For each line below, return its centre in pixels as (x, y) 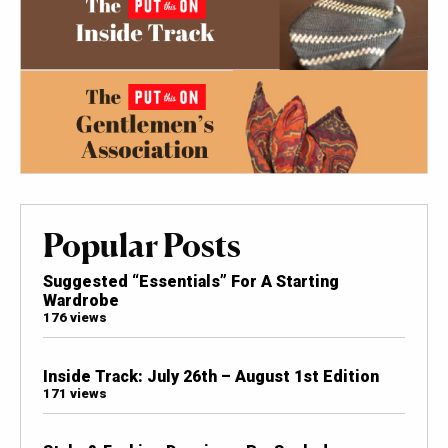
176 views (74, 318)
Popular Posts (141, 245)
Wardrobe (80, 301)
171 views (74, 393)
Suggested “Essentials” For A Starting (190, 282)
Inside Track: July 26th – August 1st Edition (210, 376)
